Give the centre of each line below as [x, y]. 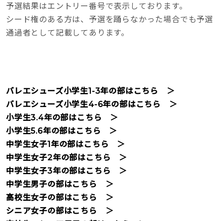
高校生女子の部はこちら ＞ [60, 197]
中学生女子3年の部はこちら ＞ [67, 171]
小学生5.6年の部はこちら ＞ [62, 131]
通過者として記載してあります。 [68, 33]
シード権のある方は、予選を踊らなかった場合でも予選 [110, 19]
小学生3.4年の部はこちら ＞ [62, 117]
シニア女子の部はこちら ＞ [60, 211]
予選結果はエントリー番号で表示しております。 [97, 6]
